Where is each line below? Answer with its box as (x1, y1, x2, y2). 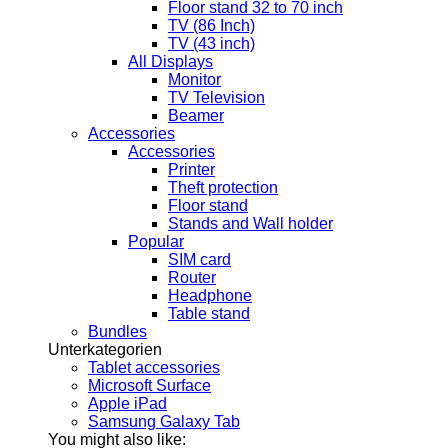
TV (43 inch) (168, 35, 255, 53)
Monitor (168, 71, 221, 89)
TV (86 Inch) (168, 17, 255, 35)
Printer (168, 161, 215, 179)
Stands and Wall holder (168, 215, 333, 233)
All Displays (128, 53, 213, 71)
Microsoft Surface (88, 377, 211, 395)
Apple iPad (88, 395, 167, 413)
